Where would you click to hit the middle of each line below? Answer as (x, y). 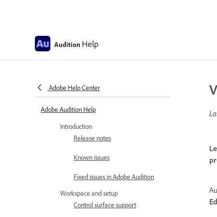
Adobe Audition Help (68, 109)
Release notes (92, 138)
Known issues (92, 157)
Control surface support (105, 205)
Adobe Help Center (74, 87)
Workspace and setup (89, 193)
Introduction (76, 126)
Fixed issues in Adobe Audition (114, 177)
